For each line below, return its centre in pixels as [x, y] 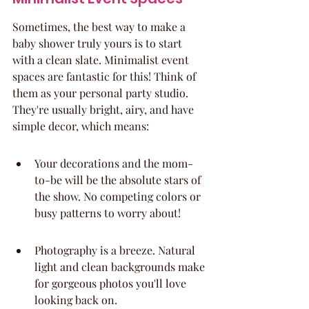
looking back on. [76, 300]
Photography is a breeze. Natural [116, 250]
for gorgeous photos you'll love [112, 283]
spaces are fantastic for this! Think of [106, 76]
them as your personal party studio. [102, 93]
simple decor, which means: [81, 126]
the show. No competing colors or [119, 196]
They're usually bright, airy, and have [104, 109]
